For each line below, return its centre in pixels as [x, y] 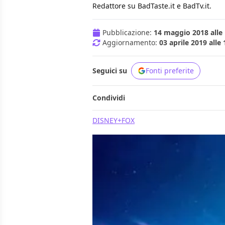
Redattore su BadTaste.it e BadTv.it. [152, 6]
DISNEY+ [107, 121]
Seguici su [110, 71]
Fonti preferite [170, 71]
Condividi [109, 98]
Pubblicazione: [128, 33]
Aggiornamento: [131, 43]
